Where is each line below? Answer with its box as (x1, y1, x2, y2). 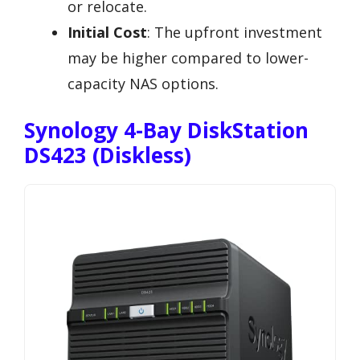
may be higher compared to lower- (67, 47, 309, 67)
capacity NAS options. (67, 73, 219, 93)
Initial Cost (67, 22, 147, 42)
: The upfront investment (147, 22, 322, 42)
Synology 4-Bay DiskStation (24, 115, 309, 145)
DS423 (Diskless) (24, 140, 191, 170)
